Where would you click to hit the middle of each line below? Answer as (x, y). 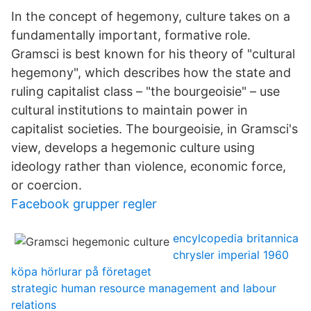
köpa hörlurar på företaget (81, 271)
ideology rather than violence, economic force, (149, 166)
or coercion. (47, 185)
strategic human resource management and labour (144, 288)
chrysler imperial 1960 (231, 255)
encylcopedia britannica (236, 238)
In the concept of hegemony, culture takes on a (151, 16)
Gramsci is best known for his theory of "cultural (153, 54)
